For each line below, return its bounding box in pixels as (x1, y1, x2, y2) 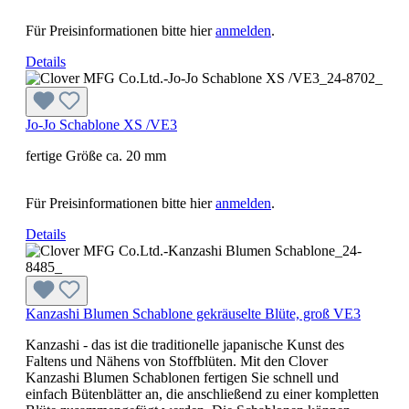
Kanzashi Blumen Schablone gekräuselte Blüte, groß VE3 (26, 305, 361, 321)
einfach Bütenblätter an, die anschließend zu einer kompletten (26, 385, 379, 402)
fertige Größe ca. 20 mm (26, 147, 166, 163)
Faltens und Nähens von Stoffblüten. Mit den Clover (26, 352, 328, 369)
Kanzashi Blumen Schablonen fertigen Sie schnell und (26, 369, 339, 385)
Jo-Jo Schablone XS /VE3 (26, 116, 177, 132)
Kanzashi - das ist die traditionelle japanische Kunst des (26, 336, 344, 352)
